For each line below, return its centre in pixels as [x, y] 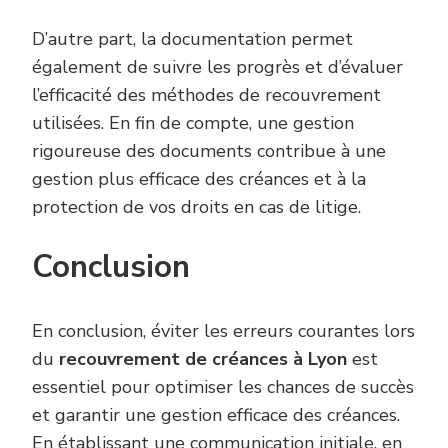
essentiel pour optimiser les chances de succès [223, 386]
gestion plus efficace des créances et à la [199, 178]
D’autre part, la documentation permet [192, 38]
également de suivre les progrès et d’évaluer [217, 66]
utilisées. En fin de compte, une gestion [193, 122]
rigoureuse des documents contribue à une [209, 150]
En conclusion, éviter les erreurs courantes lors [223, 330]
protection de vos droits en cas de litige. [196, 206]
